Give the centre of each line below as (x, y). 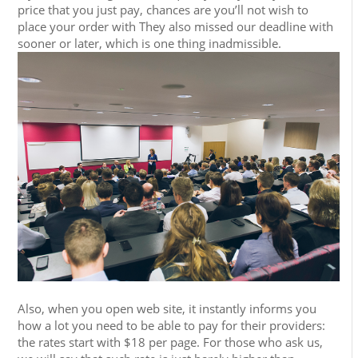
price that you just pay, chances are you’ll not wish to (163, 10)
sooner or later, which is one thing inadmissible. (150, 43)
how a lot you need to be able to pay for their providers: (172, 326)
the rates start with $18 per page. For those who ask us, (171, 342)
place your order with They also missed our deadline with (176, 26)
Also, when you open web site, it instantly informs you (167, 309)
